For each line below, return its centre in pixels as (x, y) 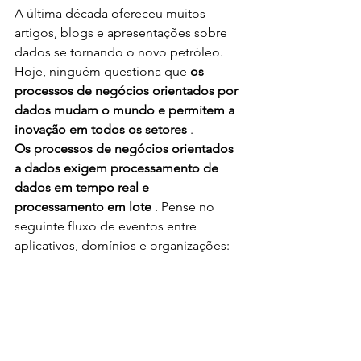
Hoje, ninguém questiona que (102, 72)
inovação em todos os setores (101, 130)
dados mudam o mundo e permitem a (126, 110)
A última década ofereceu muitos (112, 14)
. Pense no (185, 207)
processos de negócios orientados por (128, 91)
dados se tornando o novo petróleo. (120, 52)
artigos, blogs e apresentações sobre (122, 33)
